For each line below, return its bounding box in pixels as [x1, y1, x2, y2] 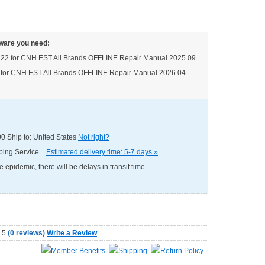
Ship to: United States [7, 133, 76, 141]
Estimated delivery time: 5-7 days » [46, 148, 158, 156]
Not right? [78, 133, 109, 141]
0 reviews [10, 229, 43, 237]
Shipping [118, 247, 147, 255]
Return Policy [160, 247, 203, 255]
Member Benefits [51, 247, 105, 255]
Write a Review [47, 229, 97, 237]
